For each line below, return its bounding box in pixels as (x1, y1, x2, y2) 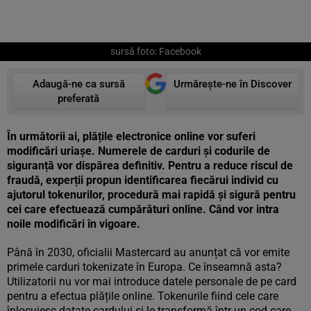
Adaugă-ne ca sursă (32, 78, 125, 90)
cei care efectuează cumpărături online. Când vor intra (7, 203, 279, 216)
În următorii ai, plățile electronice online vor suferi (7, 130, 255, 143)
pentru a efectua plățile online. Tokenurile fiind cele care (7, 289, 278, 303)
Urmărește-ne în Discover (174, 78, 292, 90)
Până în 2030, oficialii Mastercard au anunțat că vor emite (7, 246, 289, 259)
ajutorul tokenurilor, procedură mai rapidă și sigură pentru (7, 188, 296, 201)
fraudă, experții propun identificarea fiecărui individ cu (7, 174, 278, 187)
